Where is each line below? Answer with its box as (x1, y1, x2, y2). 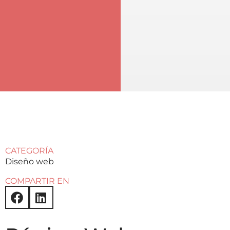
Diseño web (5, 157, 54, 167)
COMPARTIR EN (5, 176, 69, 186)
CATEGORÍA (5, 146, 53, 156)
